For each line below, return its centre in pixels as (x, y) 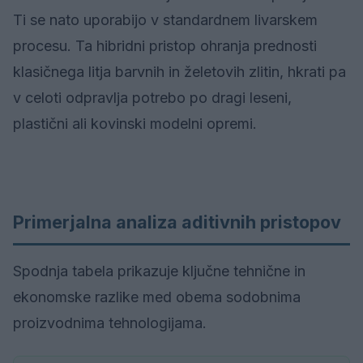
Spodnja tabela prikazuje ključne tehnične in (159, 271)
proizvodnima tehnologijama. (110, 323)
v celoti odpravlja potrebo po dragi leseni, (152, 98)
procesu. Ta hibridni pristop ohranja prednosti (165, 46)
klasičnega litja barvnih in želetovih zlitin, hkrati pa (179, 72)
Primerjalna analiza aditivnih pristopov (177, 222)
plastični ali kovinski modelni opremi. (135, 124)
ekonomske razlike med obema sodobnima (157, 297)
